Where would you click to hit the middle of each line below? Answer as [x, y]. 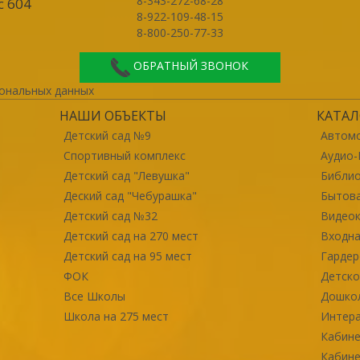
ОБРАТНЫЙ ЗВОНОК [191, 66]
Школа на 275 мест [116, 316]
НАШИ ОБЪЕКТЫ [112, 115]
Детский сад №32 [110, 215]
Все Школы [94, 296]
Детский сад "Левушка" [126, 175]
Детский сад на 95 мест [127, 256]
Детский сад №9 [107, 135]
